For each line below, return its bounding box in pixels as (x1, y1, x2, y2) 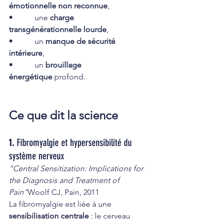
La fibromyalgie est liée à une (9, 199, 113, 209)
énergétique (9, 72, 52, 81)
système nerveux (9, 149, 64, 162)
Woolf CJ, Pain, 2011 (28, 187, 99, 197)
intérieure (9, 48, 42, 58)
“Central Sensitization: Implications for (9, 163, 145, 173)
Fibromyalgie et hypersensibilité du (17, 136, 134, 148)
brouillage (45, 60, 83, 70)
